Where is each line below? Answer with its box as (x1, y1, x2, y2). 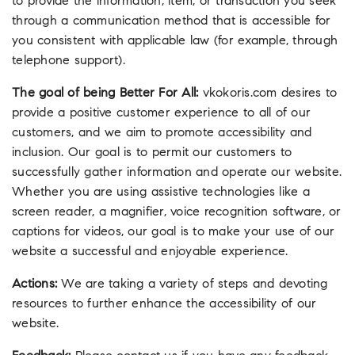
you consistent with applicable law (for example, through (12, 34, 338, 48)
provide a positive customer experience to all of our (12, 106, 311, 120)
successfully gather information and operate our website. (12, 166, 342, 179)
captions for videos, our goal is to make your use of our (12, 225, 334, 239)
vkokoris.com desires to (198, 86, 338, 100)
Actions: (12, 277, 57, 291)
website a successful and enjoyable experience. (12, 245, 288, 258)
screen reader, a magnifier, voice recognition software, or (12, 205, 342, 219)
